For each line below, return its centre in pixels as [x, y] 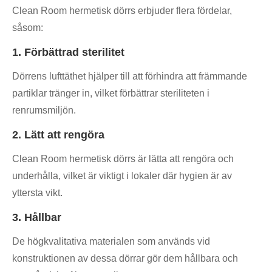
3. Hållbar [37, 218]
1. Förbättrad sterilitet [68, 53]
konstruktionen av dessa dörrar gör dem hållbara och [125, 259]
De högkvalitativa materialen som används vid [111, 242]
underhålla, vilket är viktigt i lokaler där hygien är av [122, 176]
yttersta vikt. [37, 193]
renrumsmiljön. [44, 110]
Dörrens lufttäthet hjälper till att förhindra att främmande [130, 76]
